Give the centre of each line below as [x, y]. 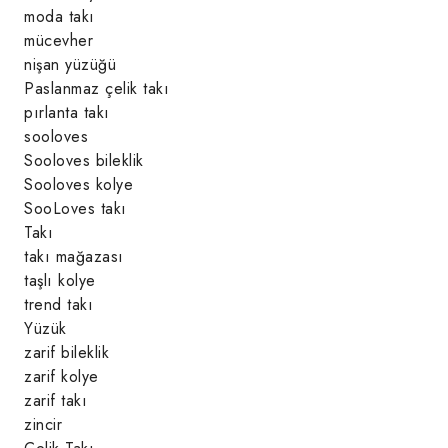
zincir [43, 424]
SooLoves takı [75, 208]
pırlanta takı [67, 112]
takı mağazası [74, 256]
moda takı [59, 16]
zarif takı [55, 400]
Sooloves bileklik [84, 160]
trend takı [58, 304]
